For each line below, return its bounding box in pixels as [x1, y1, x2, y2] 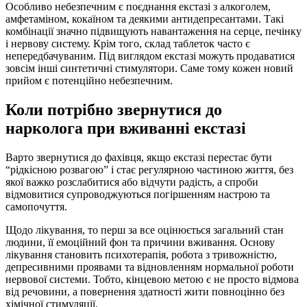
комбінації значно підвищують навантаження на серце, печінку [5, 25, 302, 37]
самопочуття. [5, 200, 67, 212]
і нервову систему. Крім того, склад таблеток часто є [5, 37, 250, 49]
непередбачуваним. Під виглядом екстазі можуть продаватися [5, 49, 295, 62]
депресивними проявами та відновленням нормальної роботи [5, 260, 294, 273]
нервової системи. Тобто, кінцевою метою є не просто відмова [5, 273, 299, 285]
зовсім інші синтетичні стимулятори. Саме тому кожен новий [5, 62, 293, 74]
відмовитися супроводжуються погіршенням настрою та [5, 188, 270, 200]
